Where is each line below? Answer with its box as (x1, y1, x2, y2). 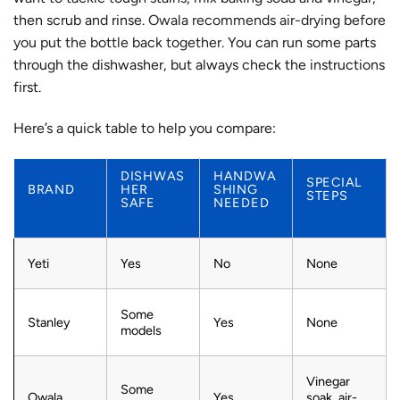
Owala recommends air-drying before (148, 12, 386, 29)
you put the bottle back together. (13, 34, 224, 52)
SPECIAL (306, 173, 362, 190)
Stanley (28, 313, 71, 330)
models (121, 321, 162, 338)
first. (13, 79, 41, 96)
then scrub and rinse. (13, 12, 148, 29)
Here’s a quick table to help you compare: (13, 119, 276, 137)
